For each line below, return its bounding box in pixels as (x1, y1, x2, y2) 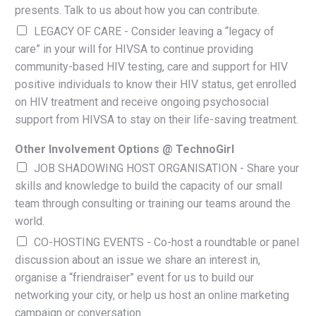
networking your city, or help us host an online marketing (15, 288, 289, 302)
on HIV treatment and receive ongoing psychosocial (15, 95, 269, 109)
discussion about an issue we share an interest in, (15, 253, 260, 267)
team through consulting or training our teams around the (15, 196, 291, 210)
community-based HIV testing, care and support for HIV (15, 59, 288, 73)
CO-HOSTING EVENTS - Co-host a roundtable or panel (34, 235, 299, 249)
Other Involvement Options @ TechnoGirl (15, 142, 234, 156)
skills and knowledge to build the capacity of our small (15, 178, 282, 193)
